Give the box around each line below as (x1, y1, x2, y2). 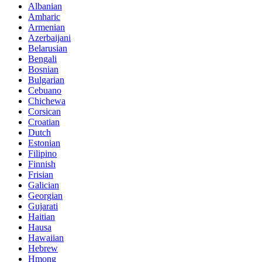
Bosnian (28, 64, 58, 74)
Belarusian (28, 43, 67, 53)
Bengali (28, 53, 57, 64)
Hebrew (28, 243, 58, 253)
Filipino (28, 148, 57, 158)
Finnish (28, 158, 56, 169)
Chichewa (28, 95, 65, 106)
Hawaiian (28, 232, 64, 243)
